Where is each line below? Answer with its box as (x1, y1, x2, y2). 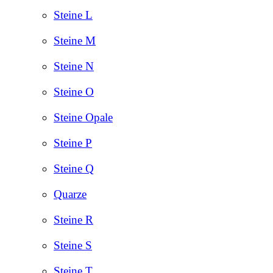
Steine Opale (54, 110, 113, 124)
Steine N (54, 59, 94, 73)
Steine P (54, 136, 92, 149)
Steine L (54, 8, 93, 21)
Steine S (54, 238, 92, 252)
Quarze (54, 187, 87, 200)
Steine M (54, 34, 96, 47)
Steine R (54, 213, 93, 226)
